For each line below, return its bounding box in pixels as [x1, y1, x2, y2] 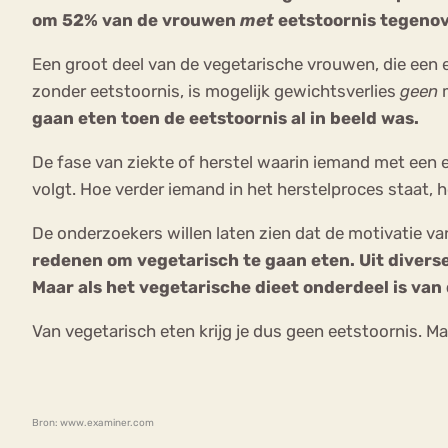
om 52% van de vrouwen [32, 10, 240, 31]
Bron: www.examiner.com [32, 417, 154, 430]
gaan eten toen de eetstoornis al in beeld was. [32, 108, 419, 129]
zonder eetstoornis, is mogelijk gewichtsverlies [32, 81, 400, 102]
